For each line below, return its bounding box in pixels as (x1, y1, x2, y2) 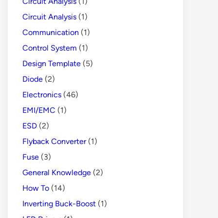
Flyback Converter (22, 136, 86, 146)
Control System (22, 43, 77, 53)
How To (22, 183, 49, 193)
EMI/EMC (22, 105, 55, 115)
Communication (22, 27, 79, 37)
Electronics (22, 90, 61, 99)
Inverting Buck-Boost (22, 199, 96, 208)
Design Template (22, 58, 81, 68)
